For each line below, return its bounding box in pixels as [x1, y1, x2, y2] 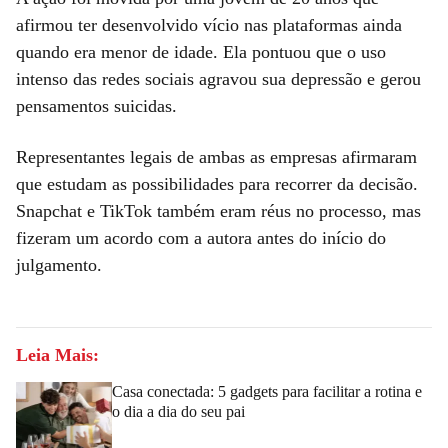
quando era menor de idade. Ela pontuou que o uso [16, 41, 386, 62]
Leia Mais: [16, 344, 99, 365]
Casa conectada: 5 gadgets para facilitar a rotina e [112, 382, 422, 400]
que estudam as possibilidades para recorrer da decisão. [16, 173, 418, 194]
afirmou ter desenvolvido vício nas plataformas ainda [16, 14, 402, 35]
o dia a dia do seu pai [112, 402, 245, 420]
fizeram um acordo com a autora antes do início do [16, 227, 386, 248]
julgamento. [16, 254, 102, 275]
